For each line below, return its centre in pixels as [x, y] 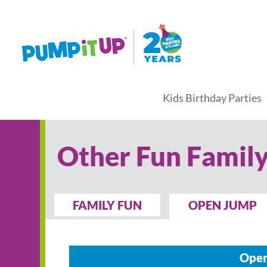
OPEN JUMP [222, 205]
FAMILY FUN [108, 205]
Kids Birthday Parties [212, 98]
